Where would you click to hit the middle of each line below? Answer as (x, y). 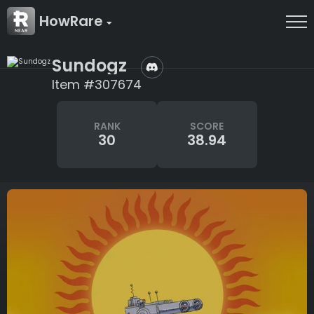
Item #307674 (97, 84)
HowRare (73, 21)
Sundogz (89, 65)
